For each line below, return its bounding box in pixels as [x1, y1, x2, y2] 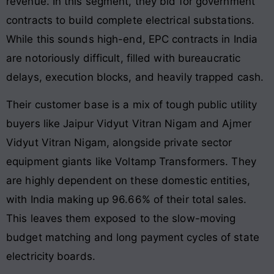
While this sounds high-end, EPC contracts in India [6, 32, 258, 45]
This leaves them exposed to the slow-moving [6, 212, 236, 225]
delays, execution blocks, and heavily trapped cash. [6, 70, 264, 83]
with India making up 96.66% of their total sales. [6, 193, 246, 206]
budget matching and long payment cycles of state [6, 231, 259, 244]
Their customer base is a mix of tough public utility [6, 98, 257, 111]
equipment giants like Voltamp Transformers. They [6, 155, 256, 168]
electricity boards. [6, 250, 95, 263]
